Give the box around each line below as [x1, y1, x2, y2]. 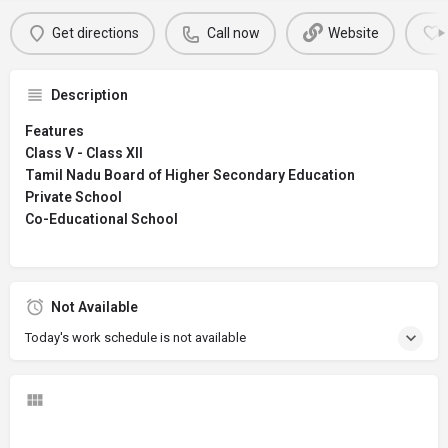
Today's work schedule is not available [25, 329, 246, 345]
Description [51, 86, 128, 103]
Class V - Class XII [25, 144, 143, 161]
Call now [206, 25, 260, 42]
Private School [25, 188, 122, 205]
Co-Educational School [25, 210, 178, 227]
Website [327, 25, 379, 42]
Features [25, 122, 84, 139]
